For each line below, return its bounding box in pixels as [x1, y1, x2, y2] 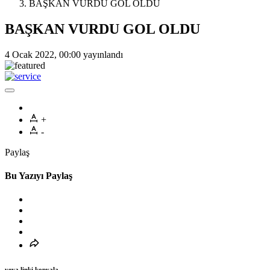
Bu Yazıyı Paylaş [5, 171, 72, 181]
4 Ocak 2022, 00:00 [5, 49, 81, 60]
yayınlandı [81, 49, 123, 60]
